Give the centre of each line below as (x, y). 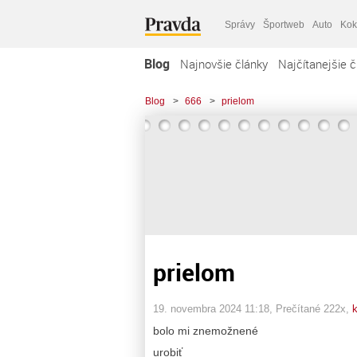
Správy (240, 24)
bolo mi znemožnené (206, 330)
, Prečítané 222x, (311, 308)
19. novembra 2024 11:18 (211, 308)
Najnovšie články (224, 64)
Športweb (284, 24)
